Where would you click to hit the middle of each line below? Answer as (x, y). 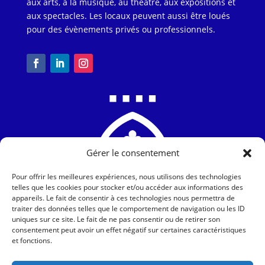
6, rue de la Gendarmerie (189, 231)
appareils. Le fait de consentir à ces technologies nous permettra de (123, 198)
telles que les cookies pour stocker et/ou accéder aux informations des (127, 187)
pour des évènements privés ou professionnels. (121, 29)
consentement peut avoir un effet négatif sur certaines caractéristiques (129, 230)
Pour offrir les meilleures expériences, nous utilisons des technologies (127, 177)
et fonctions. (32, 240)
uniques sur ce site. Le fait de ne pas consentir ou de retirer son (116, 219)
